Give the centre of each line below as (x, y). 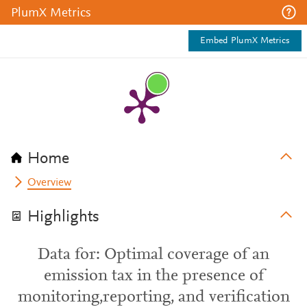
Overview (50, 183)
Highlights (63, 217)
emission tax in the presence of (153, 276)
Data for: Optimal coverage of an (153, 255)
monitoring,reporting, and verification (153, 297)
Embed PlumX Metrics (245, 41)
